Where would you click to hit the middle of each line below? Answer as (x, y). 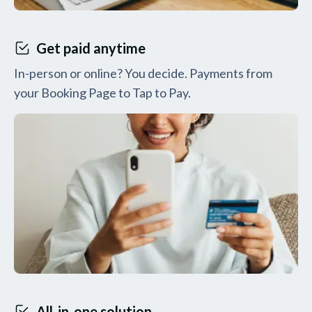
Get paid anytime (91, 48)
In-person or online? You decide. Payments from (143, 73)
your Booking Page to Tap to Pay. (102, 93)
